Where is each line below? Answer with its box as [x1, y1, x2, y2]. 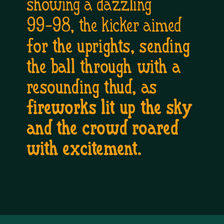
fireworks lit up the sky [26, 98, 192, 119]
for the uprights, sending [26, 37, 190, 57]
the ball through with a [26, 58, 181, 78]
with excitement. [26, 139, 142, 160]
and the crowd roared [26, 119, 178, 139]
